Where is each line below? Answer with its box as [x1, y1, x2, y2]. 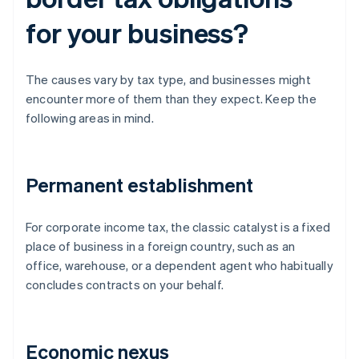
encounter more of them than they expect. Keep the [26, 91, 317, 107]
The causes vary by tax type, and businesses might [26, 71, 311, 88]
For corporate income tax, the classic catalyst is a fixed [26, 219, 331, 236]
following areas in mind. [26, 110, 154, 127]
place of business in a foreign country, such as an [26, 238, 296, 255]
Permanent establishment [26, 172, 254, 198]
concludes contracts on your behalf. [26, 276, 224, 293]
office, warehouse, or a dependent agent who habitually [26, 257, 333, 274]
